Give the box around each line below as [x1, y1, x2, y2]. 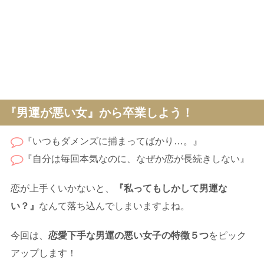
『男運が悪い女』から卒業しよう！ [5, 106, 193, 120]
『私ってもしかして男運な [114, 183, 227, 194]
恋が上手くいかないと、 [11, 183, 114, 194]
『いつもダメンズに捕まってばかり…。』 [23, 136, 202, 147]
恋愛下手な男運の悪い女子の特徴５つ [48, 230, 209, 241]
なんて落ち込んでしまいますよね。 [39, 201, 190, 212]
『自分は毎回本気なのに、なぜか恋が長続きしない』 [23, 154, 249, 164]
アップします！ [11, 248, 77, 259]
